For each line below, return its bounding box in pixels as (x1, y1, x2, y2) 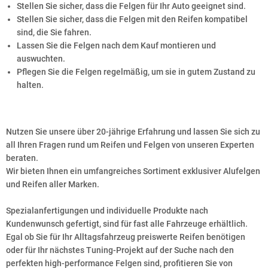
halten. (17, 80, 44, 90)
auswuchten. (17, 54, 65, 63)
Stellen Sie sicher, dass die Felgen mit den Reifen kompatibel (17, 14, 248, 24)
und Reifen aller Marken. (6, 179, 99, 189)
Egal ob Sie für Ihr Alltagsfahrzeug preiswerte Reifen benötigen (6, 232, 245, 242)
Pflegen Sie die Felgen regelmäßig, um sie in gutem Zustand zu (17, 67, 255, 77)
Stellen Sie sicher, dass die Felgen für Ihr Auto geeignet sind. (17, 1, 246, 11)
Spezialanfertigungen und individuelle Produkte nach (6, 206, 208, 215)
